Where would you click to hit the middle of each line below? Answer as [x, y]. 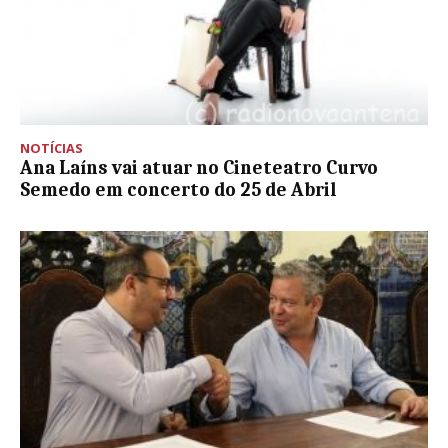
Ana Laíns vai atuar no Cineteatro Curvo [199, 168]
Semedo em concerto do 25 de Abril [178, 190]
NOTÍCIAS [51, 148]
